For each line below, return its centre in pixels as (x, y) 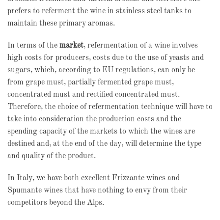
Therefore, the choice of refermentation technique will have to (110, 107)
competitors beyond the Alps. (56, 203)
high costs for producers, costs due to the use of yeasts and (106, 58)
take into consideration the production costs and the (94, 119)
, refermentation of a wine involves (141, 46)
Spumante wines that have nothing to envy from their (97, 191)
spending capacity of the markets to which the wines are (101, 132)
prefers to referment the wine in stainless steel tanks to (99, 11)
